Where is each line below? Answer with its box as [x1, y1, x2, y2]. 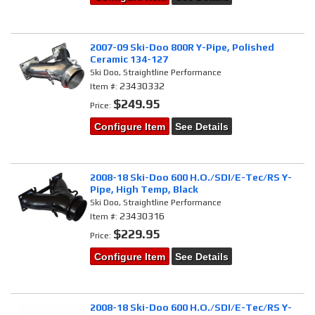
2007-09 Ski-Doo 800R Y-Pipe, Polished [90, 41, 275, 53]
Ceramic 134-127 [90, 53, 169, 65]
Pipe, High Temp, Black [90, 183, 199, 195]
